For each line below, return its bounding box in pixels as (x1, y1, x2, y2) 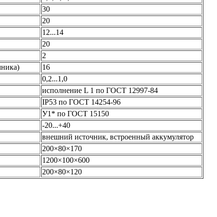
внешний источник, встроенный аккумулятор (42, 132, 194, 141)
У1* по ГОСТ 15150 (42, 109, 109, 118)
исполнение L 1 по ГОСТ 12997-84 (42, 86, 158, 94)
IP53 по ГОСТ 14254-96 (42, 97, 121, 106)
